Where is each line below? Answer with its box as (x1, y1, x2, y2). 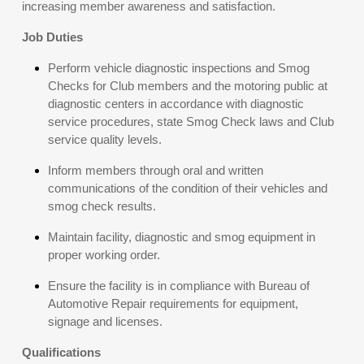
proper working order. (48, 248, 160, 262)
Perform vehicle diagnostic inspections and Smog (48, 61, 310, 75)
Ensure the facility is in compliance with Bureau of (48, 279, 310, 292)
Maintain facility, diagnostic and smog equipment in (48, 230, 315, 244)
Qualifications (22, 345, 101, 359)
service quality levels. (48, 132, 162, 146)
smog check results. (48, 199, 156, 213)
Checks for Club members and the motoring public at (48, 79, 327, 93)
